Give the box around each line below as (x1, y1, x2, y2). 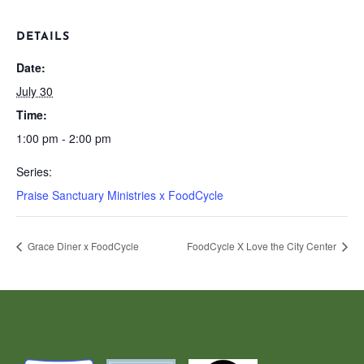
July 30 (16, 83, 53, 99)
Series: (16, 163, 52, 180)
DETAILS (16, 31, 70, 43)
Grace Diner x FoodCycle (25, 238, 139, 253)
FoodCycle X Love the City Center (187, 238, 339, 253)
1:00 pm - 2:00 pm (16, 130, 111, 146)
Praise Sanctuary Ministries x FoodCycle (16, 187, 223, 203)
